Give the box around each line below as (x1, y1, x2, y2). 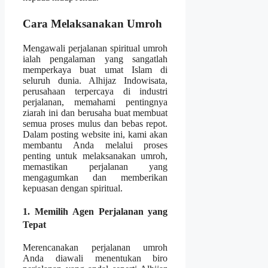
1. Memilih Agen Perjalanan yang (23, 206, 168, 217)
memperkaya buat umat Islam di (23, 64, 168, 75)
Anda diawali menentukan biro (23, 253, 168, 264)
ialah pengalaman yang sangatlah (23, 53, 168, 64)
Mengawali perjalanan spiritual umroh (23, 42, 168, 53)
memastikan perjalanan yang (23, 161, 168, 172)
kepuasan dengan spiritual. (23, 182, 123, 193)
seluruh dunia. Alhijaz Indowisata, (23, 75, 168, 86)
